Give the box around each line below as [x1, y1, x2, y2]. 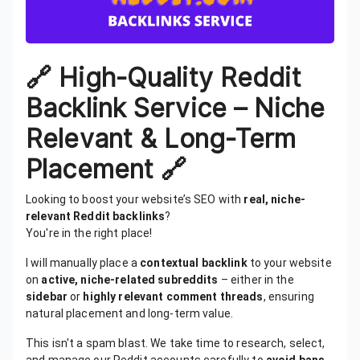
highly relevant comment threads [83, 290, 264, 303]
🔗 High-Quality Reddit [26, 62, 301, 93]
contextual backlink [140, 256, 247, 269]
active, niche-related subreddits [41, 273, 219, 286]
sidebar [26, 290, 67, 303]
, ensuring [263, 290, 314, 303]
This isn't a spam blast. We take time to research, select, [26, 337, 325, 350]
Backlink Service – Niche [26, 92, 325, 124]
